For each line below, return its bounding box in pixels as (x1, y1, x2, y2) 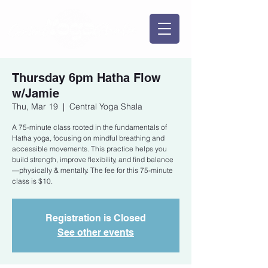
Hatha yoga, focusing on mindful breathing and (12, 133, 165, 142)
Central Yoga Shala (69, 101, 142, 112)
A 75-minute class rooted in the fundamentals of (12, 123, 167, 132)
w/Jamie (12, 86, 59, 100)
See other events (57, 227, 134, 238)
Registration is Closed (45, 212, 146, 224)
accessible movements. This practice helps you (12, 144, 167, 153)
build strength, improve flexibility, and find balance (12, 155, 173, 164)
